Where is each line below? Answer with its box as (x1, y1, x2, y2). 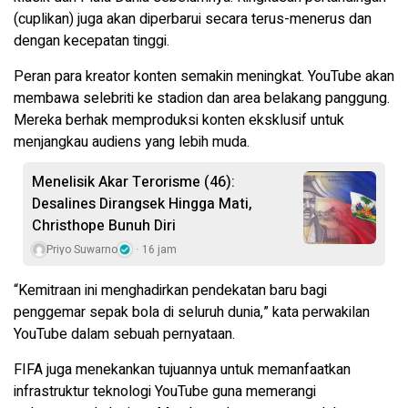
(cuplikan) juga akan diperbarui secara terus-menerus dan (14, 7, 372, 30)
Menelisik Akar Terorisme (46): (32, 170, 235, 193)
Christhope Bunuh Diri (32, 214, 176, 237)
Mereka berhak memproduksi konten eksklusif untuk (14, 108, 344, 131)
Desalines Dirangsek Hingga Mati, (32, 192, 252, 215)
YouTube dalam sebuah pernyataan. (14, 322, 235, 345)
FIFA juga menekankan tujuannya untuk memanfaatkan (14, 358, 351, 381)
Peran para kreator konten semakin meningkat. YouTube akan (14, 65, 394, 87)
